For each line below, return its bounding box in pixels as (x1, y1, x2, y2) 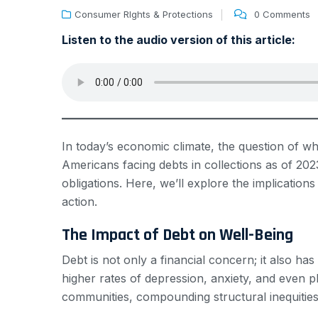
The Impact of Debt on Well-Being (62, 224, 293, 246)
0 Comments (254, 9, 310, 21)
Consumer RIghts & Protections (75, 9, 213, 21)
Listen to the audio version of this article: (62, 33, 295, 48)
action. (62, 194, 97, 209)
